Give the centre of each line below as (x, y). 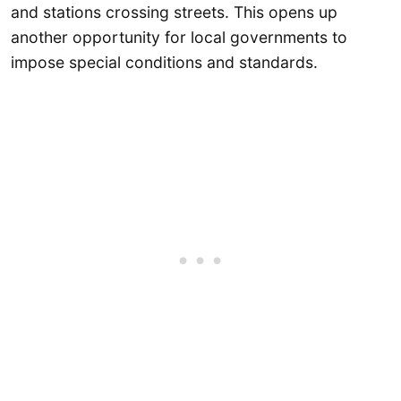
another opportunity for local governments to (179, 38)
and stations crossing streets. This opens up (174, 13)
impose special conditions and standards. (164, 63)
